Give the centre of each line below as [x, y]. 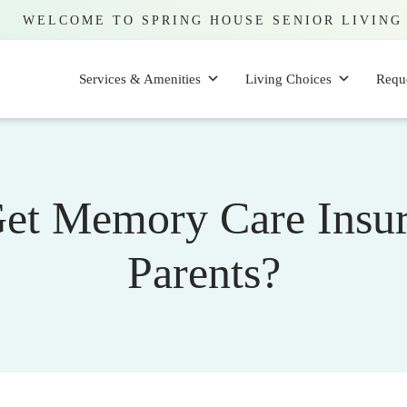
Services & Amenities [140, 79]
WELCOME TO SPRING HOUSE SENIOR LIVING [213, 20]
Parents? [203, 273]
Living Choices [288, 79]
